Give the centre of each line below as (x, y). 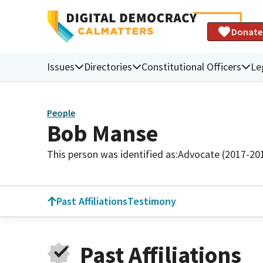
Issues (61, 66)
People (61, 113)
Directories (108, 66)
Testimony (152, 201)
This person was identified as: (112, 154)
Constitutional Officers (191, 66)
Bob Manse (102, 133)
